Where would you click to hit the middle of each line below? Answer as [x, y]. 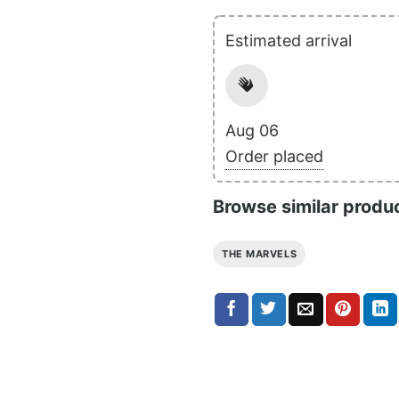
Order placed [274, 156]
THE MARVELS [260, 253]
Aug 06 [252, 130]
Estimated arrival [289, 40]
